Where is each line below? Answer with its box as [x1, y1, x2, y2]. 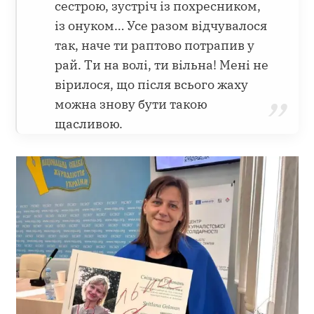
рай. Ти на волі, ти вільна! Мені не [55, 56, 269, 73]
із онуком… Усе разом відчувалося [55, 17, 268, 34]
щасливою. [55, 115, 123, 132]
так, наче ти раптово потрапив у [55, 36, 255, 53]
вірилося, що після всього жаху [55, 76, 249, 93]
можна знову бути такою [55, 95, 208, 112]
